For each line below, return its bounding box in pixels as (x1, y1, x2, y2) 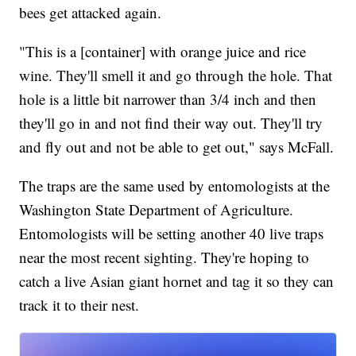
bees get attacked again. (19, 2, 162, 23)
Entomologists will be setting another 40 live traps (19, 223, 324, 244)
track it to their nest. (19, 295, 140, 315)
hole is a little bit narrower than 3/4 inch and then (19, 89, 317, 110)
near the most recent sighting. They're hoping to (19, 247, 310, 268)
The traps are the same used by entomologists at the (19, 176, 331, 196)
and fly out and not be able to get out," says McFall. (19, 137, 335, 157)
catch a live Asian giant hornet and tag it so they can (19, 271, 335, 292)
